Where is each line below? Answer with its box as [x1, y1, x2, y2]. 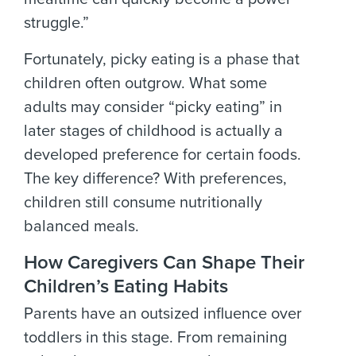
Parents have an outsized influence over [24, 304, 302, 323]
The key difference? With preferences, [24, 169, 287, 188]
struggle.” [24, 14, 89, 33]
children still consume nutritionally [24, 193, 262, 212]
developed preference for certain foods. [24, 145, 301, 164]
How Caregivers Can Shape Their [24, 251, 304, 274]
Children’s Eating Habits [24, 275, 228, 298]
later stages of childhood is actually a [24, 122, 283, 141]
